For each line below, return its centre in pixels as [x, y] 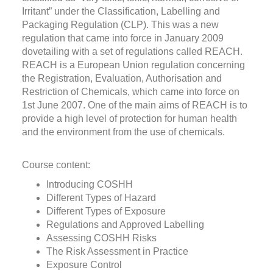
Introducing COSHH [89, 184]
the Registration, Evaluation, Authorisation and [122, 78]
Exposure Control [84, 264]
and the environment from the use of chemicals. [123, 132]
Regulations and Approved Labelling [125, 224]
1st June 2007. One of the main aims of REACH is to [134, 105]
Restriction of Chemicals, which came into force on [130, 91]
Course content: [56, 165]
